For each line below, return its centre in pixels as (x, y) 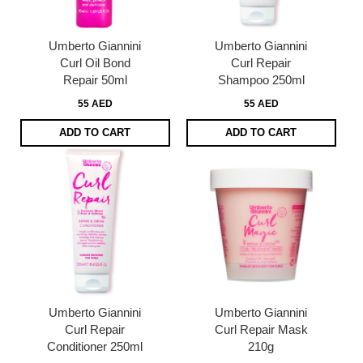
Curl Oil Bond (95, 62)
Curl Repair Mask (261, 329)
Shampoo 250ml (261, 79)
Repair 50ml (95, 79)
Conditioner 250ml (95, 346)
